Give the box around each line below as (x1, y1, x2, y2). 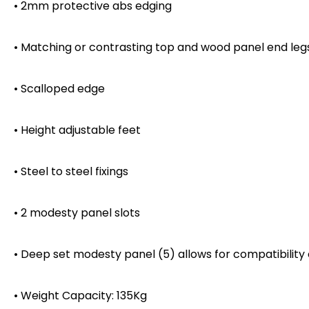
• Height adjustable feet (14, 121, 141, 138)
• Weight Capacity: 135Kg (14, 287, 147, 303)
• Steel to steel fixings (14, 163, 128, 179)
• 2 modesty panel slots (14, 204, 140, 221)
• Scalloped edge (14, 80, 105, 97)
